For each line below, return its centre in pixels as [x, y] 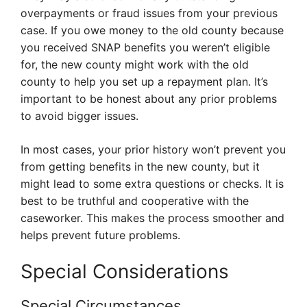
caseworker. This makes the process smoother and [152, 218]
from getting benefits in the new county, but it [140, 167]
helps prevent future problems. [100, 235]
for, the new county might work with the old [135, 65]
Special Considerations [125, 272]
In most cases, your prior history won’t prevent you [153, 150]
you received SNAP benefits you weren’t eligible [145, 48]
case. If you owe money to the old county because [152, 30]
